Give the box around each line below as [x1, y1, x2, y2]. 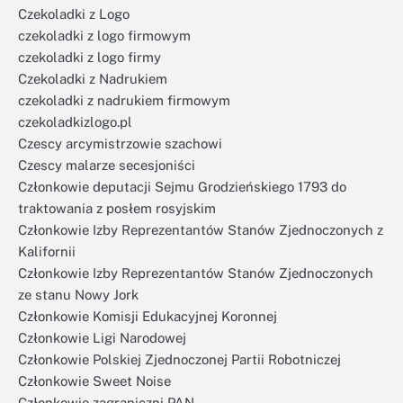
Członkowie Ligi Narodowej [18, 330, 186, 345]
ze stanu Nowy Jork [18, 287, 139, 302]
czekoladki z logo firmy [18, 49, 161, 65]
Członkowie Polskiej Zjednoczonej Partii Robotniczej [18, 352, 341, 367]
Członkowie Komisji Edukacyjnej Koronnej [18, 309, 277, 324]
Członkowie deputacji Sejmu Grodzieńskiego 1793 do [18, 179, 346, 194]
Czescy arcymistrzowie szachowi [18, 136, 222, 151]
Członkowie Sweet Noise [18, 373, 171, 389]
